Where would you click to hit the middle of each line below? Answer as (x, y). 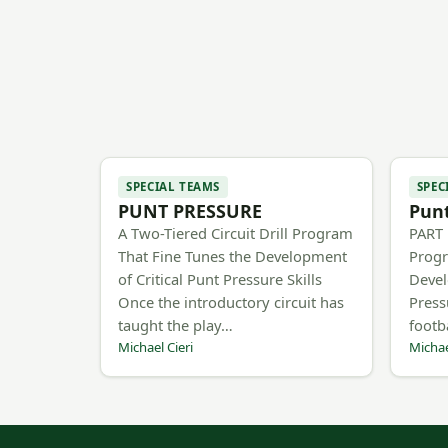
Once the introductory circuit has (231, 301)
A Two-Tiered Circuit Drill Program (236, 232)
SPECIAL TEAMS (173, 186)
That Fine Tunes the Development (233, 255)
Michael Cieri (156, 346)
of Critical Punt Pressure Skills (220, 278)
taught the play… (176, 324)
